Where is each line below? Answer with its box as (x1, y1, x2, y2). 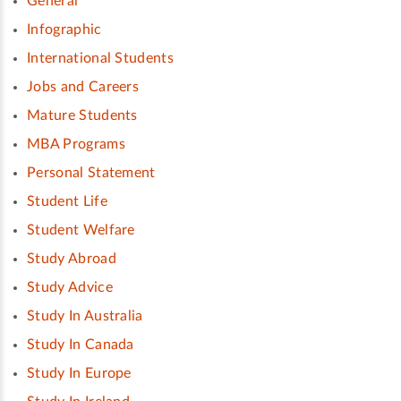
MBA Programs (27, 137, 125, 152)
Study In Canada (27, 337, 134, 353)
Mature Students (27, 108, 138, 124)
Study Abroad (27, 252, 116, 267)
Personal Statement (27, 166, 156, 181)
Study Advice (27, 280, 113, 295)
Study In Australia (27, 309, 143, 324)
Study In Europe (27, 366, 132, 381)
